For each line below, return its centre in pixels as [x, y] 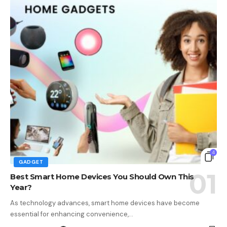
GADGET [31, 162]
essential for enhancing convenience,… [72, 214]
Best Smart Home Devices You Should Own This [102, 177]
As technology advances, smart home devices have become [105, 203]
